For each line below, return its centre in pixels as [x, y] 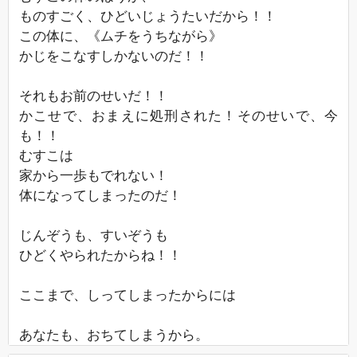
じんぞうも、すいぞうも [94, 235]
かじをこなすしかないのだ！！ [114, 56]
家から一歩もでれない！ [94, 175]
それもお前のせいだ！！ [94, 96]
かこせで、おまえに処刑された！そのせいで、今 [178, 116]
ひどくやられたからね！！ [100, 255]
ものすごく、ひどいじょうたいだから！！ [148, 16]
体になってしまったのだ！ [100, 195]
